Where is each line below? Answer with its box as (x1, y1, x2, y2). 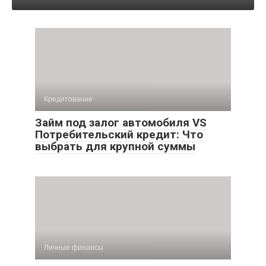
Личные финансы (44, 243, 103, 252)
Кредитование (44, 95, 93, 103)
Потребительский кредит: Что (35, 128, 203, 141)
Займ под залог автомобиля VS (35, 116, 207, 129)
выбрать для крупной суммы (35, 140, 195, 153)
